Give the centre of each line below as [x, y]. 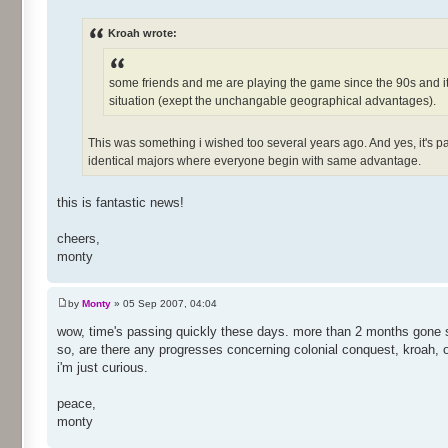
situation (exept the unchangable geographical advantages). [272, 100]
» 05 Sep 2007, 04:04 [164, 304]
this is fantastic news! [120, 202]
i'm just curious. [102, 368]
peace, [76, 404]
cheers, [78, 238]
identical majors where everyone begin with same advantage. [254, 160]
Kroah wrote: [142, 32]
